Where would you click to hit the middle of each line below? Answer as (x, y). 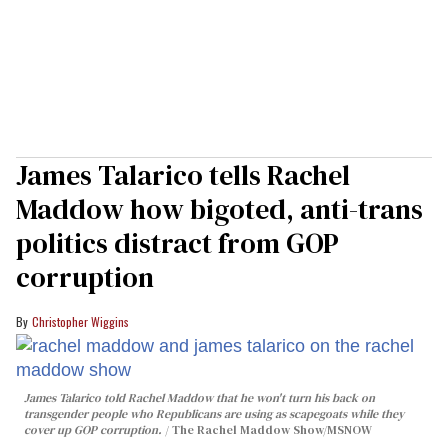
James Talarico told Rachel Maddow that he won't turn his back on (199, 397)
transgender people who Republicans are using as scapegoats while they (214, 413)
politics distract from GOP (177, 242)
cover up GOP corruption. (93, 429)
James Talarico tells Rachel (183, 174)
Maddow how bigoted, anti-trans (219, 208)
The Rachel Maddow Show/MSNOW (272, 429)
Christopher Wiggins (80, 321)
